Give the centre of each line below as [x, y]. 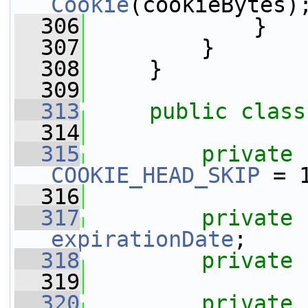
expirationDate [142, 239]
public [188, 111]
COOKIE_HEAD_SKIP [155, 175]
